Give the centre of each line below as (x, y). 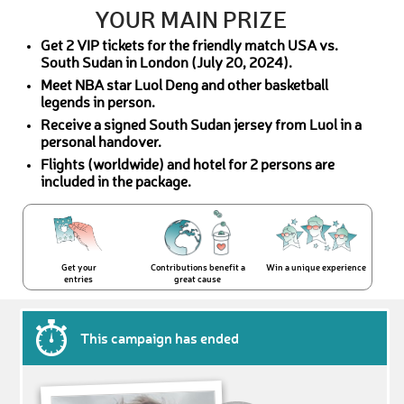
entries (79, 279)
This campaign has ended (160, 338)
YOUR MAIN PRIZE (191, 19)
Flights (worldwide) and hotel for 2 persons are (188, 166)
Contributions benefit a (197, 267)
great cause (198, 279)
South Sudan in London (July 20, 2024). (166, 64)
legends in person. (98, 104)
